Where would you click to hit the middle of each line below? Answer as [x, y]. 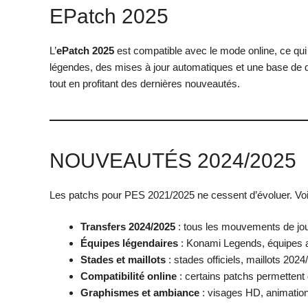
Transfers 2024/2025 [128, 227]
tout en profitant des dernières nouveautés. [145, 83]
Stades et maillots [123, 260]
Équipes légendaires [129, 243]
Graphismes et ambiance [140, 293]
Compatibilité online [129, 276]
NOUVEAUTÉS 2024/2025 [173, 160]
